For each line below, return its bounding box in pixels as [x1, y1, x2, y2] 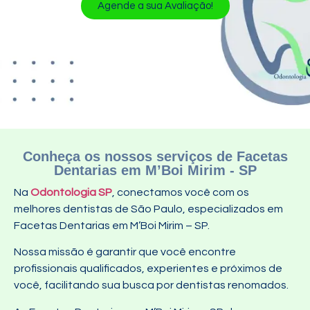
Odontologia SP [30, 187, 112, 198]
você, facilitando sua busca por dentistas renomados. [14, 280, 289, 291]
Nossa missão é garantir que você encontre [14, 246, 236, 258]
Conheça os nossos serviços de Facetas [22, 149, 288, 164]
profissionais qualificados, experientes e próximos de [14, 263, 282, 275]
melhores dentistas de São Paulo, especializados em [14, 203, 283, 215]
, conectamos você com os [112, 187, 249, 198]
